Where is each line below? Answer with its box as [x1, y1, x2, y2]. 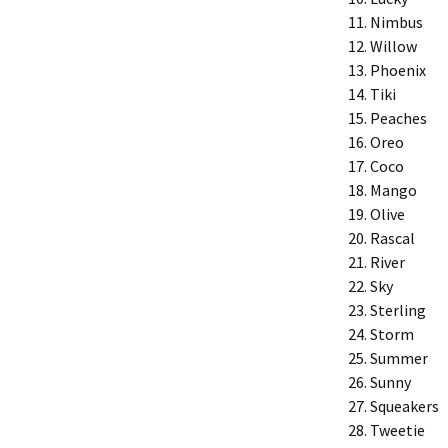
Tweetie [370, 420, 425, 440]
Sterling [370, 300, 426, 320]
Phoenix [370, 60, 426, 80]
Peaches [370, 108, 427, 128]
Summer [370, 348, 428, 368]
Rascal [370, 228, 415, 248]
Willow [370, 36, 417, 56]
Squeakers [370, 396, 439, 416]
